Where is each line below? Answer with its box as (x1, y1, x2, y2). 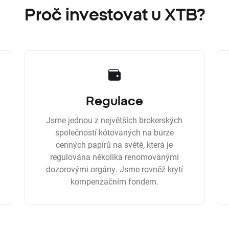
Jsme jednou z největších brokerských (46, 114, 183, 125)
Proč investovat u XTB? (24, 5, 205, 24)
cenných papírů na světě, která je (56, 139, 173, 150)
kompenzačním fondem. (70, 176, 158, 187)
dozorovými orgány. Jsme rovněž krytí (45, 164, 183, 174)
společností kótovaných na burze (55, 127, 174, 138)
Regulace (85, 94, 143, 108)
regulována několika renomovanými (50, 151, 179, 162)
